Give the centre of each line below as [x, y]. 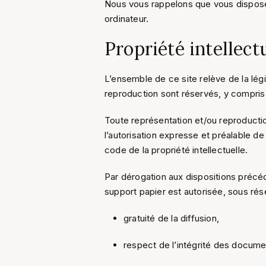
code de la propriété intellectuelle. [176, 150]
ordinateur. [127, 19]
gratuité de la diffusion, [171, 218]
